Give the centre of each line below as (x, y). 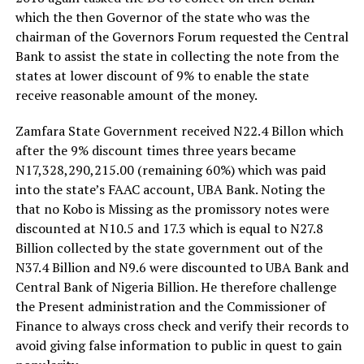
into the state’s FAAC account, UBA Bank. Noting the (170, 189)
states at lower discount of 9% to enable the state (162, 75)
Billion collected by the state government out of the (169, 247)
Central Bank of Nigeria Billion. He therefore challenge (175, 286)
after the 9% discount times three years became (155, 150)
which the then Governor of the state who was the (162, 17)
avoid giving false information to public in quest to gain (178, 345)
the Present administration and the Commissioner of (170, 306)
